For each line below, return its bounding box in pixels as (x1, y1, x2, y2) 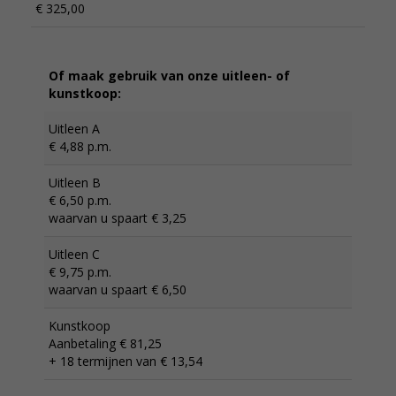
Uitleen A (49, 120, 100, 137)
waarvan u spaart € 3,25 (49, 209, 187, 226)
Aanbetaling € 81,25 (49, 335, 162, 352)
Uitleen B (49, 174, 101, 191)
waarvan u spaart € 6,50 (49, 281, 187, 298)
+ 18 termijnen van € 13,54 (49, 353, 202, 369)
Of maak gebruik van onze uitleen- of (49, 67, 290, 84)
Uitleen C (49, 246, 100, 263)
